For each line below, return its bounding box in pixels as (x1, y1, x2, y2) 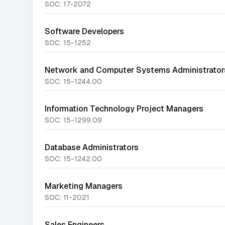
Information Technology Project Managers (45, 103, 203, 114)
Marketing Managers (45, 181, 123, 191)
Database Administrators (45, 142, 139, 153)
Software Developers (45, 26, 124, 37)
